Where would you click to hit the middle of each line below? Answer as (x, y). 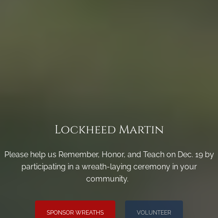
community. (109, 179)
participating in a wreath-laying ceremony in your (109, 166)
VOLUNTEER (154, 212)
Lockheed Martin (109, 130)
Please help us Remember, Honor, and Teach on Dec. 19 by (109, 154)
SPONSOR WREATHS (75, 212)
